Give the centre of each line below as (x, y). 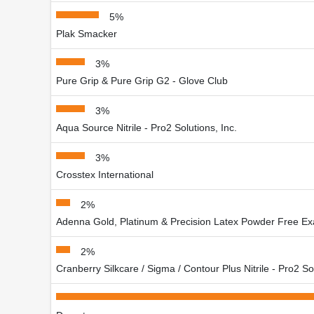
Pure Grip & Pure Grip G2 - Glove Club (142, 81)
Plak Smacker (87, 34)
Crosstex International (105, 175)
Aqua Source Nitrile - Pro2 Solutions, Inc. (146, 128)
